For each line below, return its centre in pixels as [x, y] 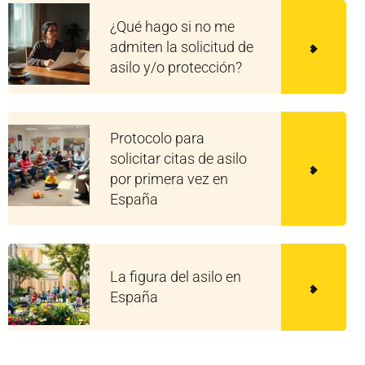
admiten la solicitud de [182, 46]
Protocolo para [157, 138]
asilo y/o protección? [176, 67]
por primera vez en [169, 178]
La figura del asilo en [176, 277]
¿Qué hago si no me [172, 26]
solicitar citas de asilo [178, 158]
